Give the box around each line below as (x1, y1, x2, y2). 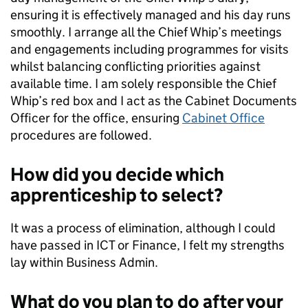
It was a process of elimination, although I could (10, 220, 276, 236)
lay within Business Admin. (10, 254, 158, 270)
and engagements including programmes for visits (10, 41, 289, 57)
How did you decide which (10, 163, 224, 186)
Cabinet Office (182, 110, 265, 126)
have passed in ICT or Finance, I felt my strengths (10, 237, 285, 253)
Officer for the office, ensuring (10, 110, 182, 126)
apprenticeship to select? (10, 184, 223, 206)
